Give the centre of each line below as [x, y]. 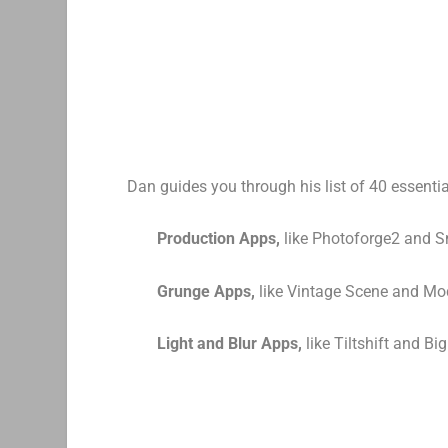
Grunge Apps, [206, 291]
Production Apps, [219, 239]
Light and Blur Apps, [230, 344]
